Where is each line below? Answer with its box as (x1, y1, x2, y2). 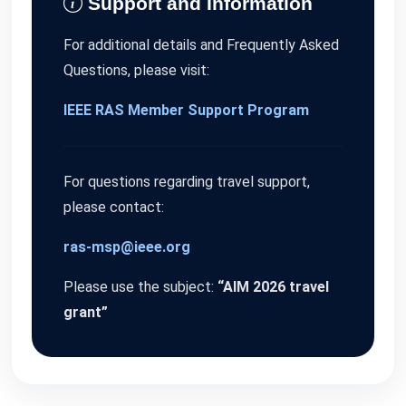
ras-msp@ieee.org (63, 238, 190, 256)
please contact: (63, 198, 164, 216)
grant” (63, 304, 108, 321)
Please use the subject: (63, 278, 217, 295)
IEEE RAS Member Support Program (63, 101, 309, 119)
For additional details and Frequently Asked (63, 36, 339, 53)
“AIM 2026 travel (217, 278, 329, 295)
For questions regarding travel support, (63, 173, 310, 190)
